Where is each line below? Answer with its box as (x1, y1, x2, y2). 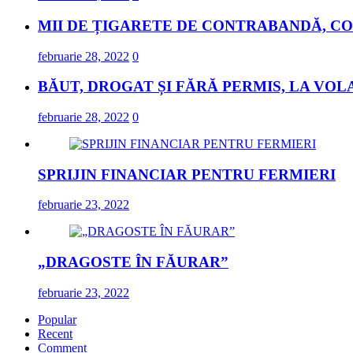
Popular (38, 312, 76, 326)
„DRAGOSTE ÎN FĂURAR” (38, 254, 229, 271)
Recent (38, 326, 72, 340)
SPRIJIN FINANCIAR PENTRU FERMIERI (38, 165, 336, 183)
